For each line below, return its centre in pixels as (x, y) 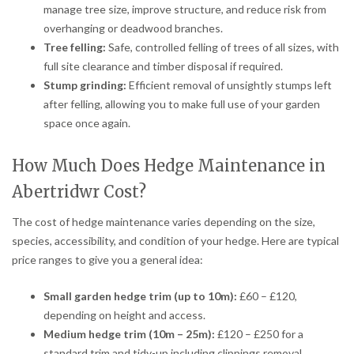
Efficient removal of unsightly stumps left (229, 85)
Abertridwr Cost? (79, 191)
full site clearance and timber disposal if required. (163, 66)
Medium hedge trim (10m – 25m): (129, 333)
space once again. (87, 122)
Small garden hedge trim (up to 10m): (140, 296)
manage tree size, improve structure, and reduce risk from (185, 9)
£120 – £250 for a (259, 333)
